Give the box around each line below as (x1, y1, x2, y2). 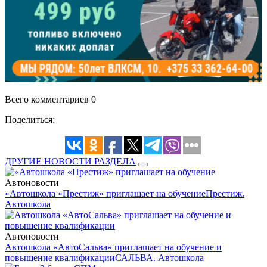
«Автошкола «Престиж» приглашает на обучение (5, 188, 206, 199)
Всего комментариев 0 (5, 94, 96, 105)
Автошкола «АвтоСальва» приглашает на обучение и (5, 242, 222, 253)
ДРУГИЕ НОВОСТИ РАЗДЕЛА (5, 156, 136, 167)
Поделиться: (5, 114, 55, 125)
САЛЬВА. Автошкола (115, 253, 204, 263)
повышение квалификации (5, 253, 115, 263)
